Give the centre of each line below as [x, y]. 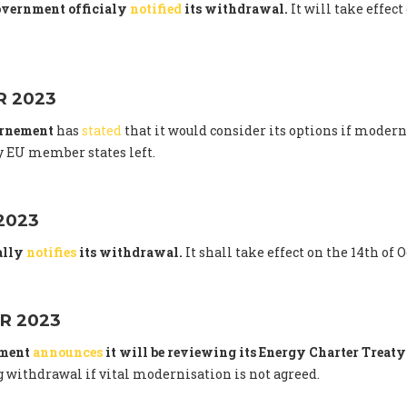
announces [68, 352]
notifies [51, 253]
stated [102, 131]
